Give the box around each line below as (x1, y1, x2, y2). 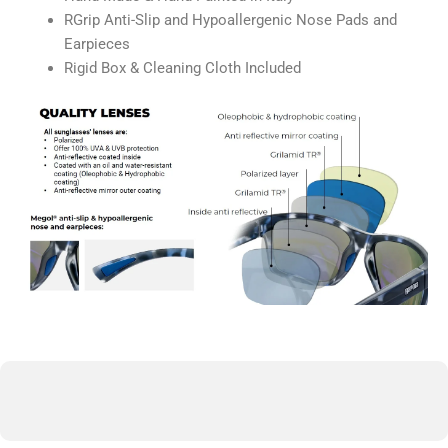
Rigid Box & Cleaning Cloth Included (63, 58, 301, 77)
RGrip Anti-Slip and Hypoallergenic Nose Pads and (63, 10, 397, 29)
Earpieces (63, 34, 130, 53)
